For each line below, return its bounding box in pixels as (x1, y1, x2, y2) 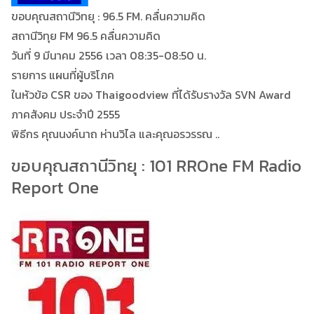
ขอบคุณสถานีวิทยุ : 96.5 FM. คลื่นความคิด (11, 8, 205, 25)
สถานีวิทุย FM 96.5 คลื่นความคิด (11, 27, 161, 45)
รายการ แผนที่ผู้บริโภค (11, 67, 114, 84)
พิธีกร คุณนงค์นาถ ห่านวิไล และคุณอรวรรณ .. (11, 125, 219, 143)
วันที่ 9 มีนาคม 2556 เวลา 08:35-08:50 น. (11, 47, 206, 64)
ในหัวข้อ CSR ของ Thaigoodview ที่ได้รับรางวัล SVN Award (11, 86, 291, 104)
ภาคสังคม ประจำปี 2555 (11, 106, 120, 123)
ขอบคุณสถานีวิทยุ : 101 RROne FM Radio (11, 153, 301, 179)
